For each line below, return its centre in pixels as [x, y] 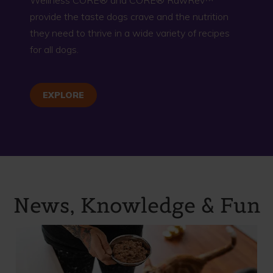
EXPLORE [63, 95]
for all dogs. [54, 49]
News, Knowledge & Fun [136, 205]
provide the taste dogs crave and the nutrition [129, 16]
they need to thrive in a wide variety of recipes [130, 33]
